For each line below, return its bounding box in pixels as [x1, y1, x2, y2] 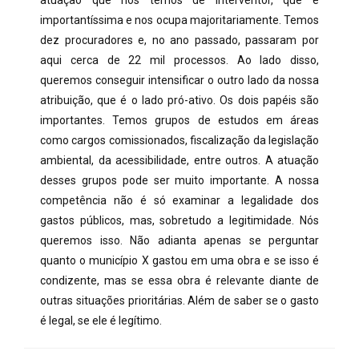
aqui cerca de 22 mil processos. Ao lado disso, [40, 54, 319, 67]
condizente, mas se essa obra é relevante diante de [40, 274, 319, 287]
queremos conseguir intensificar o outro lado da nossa [40, 74, 319, 87]
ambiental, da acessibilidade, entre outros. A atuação [40, 154, 319, 167]
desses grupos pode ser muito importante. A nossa [40, 174, 319, 187]
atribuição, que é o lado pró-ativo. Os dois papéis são [40, 94, 319, 107]
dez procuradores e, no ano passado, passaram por [40, 34, 319, 46]
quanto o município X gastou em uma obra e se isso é [40, 254, 319, 267]
